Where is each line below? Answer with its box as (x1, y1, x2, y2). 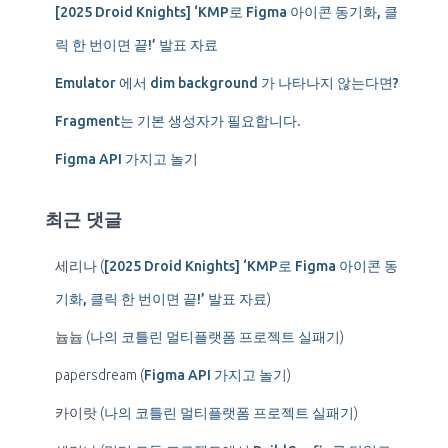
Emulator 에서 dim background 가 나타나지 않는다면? (55, 74, 399, 91)
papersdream (55, 366, 137, 383)
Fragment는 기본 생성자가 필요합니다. (55, 112, 300, 129)
